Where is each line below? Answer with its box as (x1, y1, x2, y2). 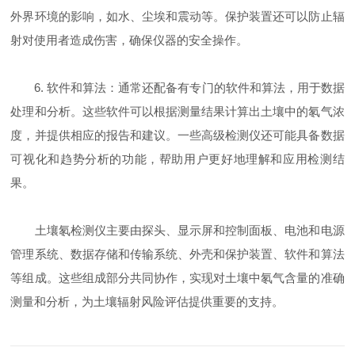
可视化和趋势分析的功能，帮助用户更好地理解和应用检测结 (10, 152, 345, 166)
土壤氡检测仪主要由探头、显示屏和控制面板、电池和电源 (10, 223, 345, 238)
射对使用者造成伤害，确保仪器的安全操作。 (10, 33, 249, 48)
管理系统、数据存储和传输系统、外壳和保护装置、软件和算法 (10, 247, 345, 261)
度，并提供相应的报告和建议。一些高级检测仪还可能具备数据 (10, 128, 345, 143)
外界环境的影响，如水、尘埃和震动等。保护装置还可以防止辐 (10, 10, 345, 24)
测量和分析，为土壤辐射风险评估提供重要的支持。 (10, 295, 284, 309)
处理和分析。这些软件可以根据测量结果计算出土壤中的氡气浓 (10, 105, 345, 119)
